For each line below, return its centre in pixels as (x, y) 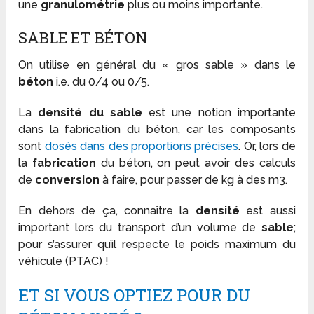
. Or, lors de (267, 146)
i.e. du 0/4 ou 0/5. (102, 82)
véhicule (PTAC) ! (64, 261)
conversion (68, 180)
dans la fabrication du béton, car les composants (157, 130)
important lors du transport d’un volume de (140, 228)
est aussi (267, 211)
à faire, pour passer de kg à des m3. (194, 180)
